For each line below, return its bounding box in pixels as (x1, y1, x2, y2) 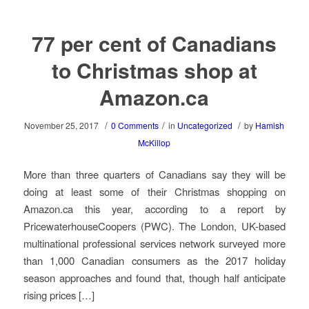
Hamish (255, 119, 285, 132)
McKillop (138, 137, 171, 149)
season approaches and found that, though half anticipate (23, 270, 286, 286)
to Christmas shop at (51, 55, 257, 86)
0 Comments (111, 119, 159, 132)
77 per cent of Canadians (32, 28, 277, 59)
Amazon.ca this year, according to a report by (23, 201, 286, 217)
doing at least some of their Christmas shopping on (23, 184, 286, 199)
